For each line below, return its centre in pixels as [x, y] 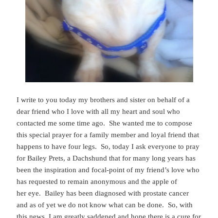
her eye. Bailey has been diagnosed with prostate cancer [103, 193]
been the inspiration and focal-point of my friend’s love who [108, 170]
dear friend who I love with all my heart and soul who [99, 111]
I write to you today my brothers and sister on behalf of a [103, 100]
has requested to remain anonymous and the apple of [97, 181]
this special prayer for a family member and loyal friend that [108, 135]
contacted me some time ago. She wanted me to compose [105, 123]
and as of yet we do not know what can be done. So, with [105, 205]
